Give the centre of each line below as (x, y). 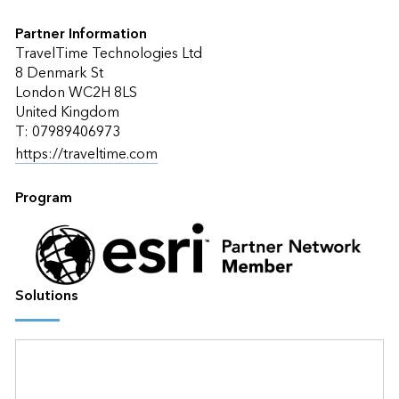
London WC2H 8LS (76, 92)
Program (43, 197)
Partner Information (81, 33)
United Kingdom (67, 112)
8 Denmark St (59, 73)
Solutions (46, 295)
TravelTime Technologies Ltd (108, 53)
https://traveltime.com (86, 154)
